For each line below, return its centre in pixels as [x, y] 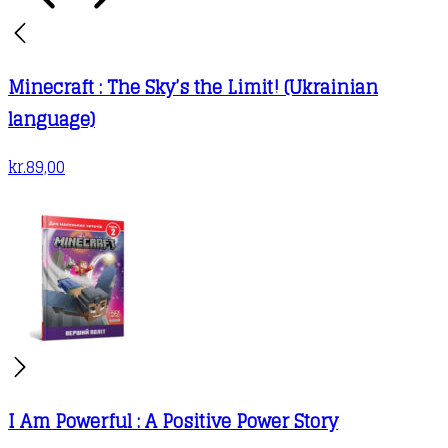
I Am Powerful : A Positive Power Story [173, 420]
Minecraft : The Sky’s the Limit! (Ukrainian [193, 86]
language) [51, 118]
